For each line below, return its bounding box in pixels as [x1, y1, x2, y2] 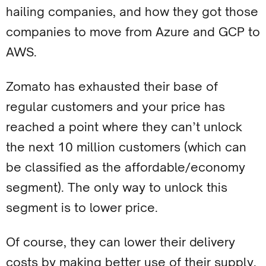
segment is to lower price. [6, 200, 158, 215]
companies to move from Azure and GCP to [6, 24, 260, 39]
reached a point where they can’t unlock [6, 119, 242, 134]
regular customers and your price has [6, 99, 225, 114]
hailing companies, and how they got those [6, 4, 258, 19]
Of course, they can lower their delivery [6, 235, 235, 249]
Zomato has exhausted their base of [6, 79, 218, 94]
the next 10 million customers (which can [6, 140, 246, 154]
